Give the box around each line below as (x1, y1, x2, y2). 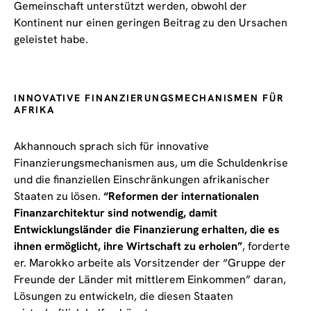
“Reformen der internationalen (103, 188, 259, 203)
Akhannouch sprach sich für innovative (14, 138, 209, 153)
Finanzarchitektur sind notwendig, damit (14, 205, 217, 220)
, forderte (242, 238, 290, 253)
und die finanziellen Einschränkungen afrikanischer (14, 171, 270, 187)
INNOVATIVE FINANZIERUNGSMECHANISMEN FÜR (14, 91, 285, 104)
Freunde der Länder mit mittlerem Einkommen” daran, (14, 271, 286, 287)
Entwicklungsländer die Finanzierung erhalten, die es (14, 221, 280, 237)
